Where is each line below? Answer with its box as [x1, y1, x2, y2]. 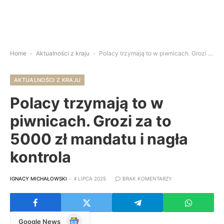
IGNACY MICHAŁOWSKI [10, 175, 67, 181]
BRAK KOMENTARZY [122, 175, 172, 181]
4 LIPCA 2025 [73, 175, 106, 181]
